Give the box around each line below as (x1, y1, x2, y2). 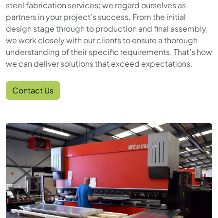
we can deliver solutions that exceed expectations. (6, 58, 193, 69)
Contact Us (12, 85, 54, 95)
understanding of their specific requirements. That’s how (6, 47, 212, 57)
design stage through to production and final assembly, (6, 23, 208, 34)
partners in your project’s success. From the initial (6, 12, 186, 22)
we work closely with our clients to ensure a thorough (6, 35, 198, 45)
